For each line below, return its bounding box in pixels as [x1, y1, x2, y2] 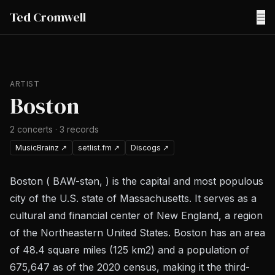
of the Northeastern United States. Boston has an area [10, 227, 265, 239]
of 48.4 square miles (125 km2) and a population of [10, 244, 249, 256]
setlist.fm [78, 143, 112, 152]
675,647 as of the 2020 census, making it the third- [10, 261, 250, 273]
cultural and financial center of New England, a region [10, 209, 263, 222]
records [67, 124, 99, 134]
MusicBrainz [15, 143, 59, 152]
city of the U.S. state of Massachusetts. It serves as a [10, 192, 257, 204]
